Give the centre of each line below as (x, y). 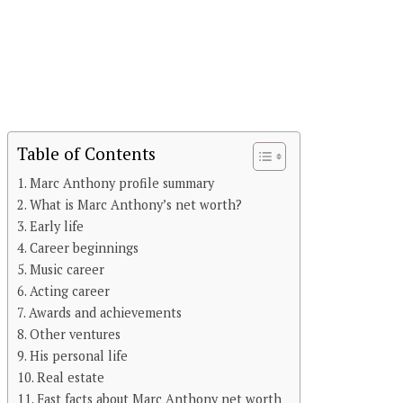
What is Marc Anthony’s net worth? (135, 205)
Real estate (70, 378)
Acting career (69, 291)
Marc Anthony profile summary (121, 184)
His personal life (78, 356)
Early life (56, 227)
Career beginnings (84, 248)
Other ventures (75, 335)
